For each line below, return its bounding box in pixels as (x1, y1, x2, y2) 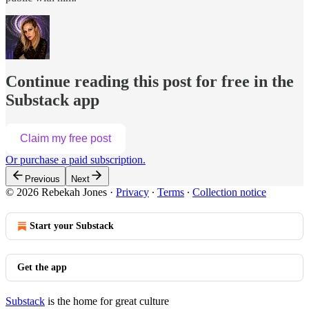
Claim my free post (20, 132, 111, 145)
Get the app (17, 262, 67, 273)
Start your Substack (30, 221, 114, 232)
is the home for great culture (45, 295, 169, 308)
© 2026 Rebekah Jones (6, 186, 107, 199)
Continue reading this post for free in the (6, 72, 294, 91)
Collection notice (192, 186, 266, 199)
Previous (25, 174, 60, 185)
